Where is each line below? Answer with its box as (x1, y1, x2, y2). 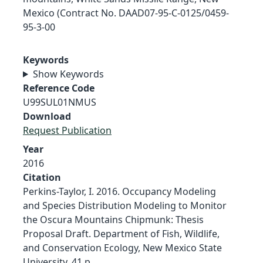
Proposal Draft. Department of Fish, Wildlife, (23, 227, 220, 240)
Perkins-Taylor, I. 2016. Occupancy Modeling (23, 184, 216, 198)
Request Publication (23, 123, 112, 137)
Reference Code (23, 81, 95, 95)
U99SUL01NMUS (23, 95, 96, 109)
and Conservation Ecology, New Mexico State (23, 241, 222, 254)
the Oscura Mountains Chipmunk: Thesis (23, 213, 204, 226)
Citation (23, 170, 61, 184)
